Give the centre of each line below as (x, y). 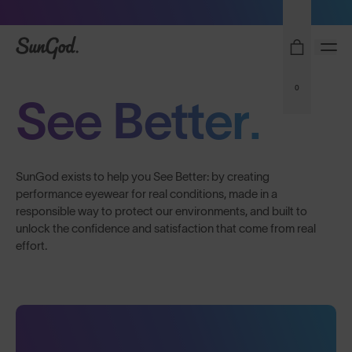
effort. (31, 246)
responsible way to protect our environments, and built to (161, 211)
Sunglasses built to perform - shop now (176, 12)
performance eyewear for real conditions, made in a (147, 194)
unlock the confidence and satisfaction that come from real (166, 228)
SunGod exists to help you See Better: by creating (143, 176)
